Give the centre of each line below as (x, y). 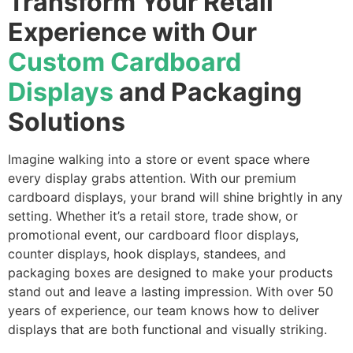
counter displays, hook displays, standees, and (147, 254)
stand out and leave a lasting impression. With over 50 (171, 292)
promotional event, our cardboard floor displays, (153, 235)
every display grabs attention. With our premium (152, 178)
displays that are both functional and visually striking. (167, 330)
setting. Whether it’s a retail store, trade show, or (153, 216)
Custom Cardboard (124, 62)
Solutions (67, 122)
